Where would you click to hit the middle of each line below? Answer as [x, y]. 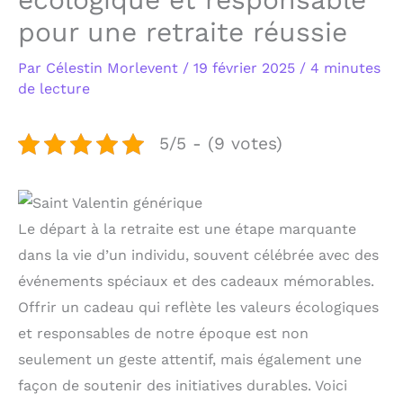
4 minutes [345, 68]
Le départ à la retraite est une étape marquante [187, 228]
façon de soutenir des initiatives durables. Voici [183, 385]
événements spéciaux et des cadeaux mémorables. [196, 281]
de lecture [54, 89]
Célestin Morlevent [114, 68]
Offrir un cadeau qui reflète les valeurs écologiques [198, 307]
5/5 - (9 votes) [221, 144]
